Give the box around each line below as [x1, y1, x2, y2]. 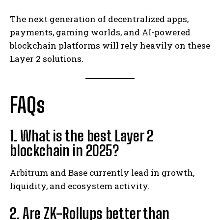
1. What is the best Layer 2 [10, 126, 153, 144]
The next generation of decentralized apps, [10, 13, 189, 25]
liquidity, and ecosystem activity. [10, 180, 150, 192]
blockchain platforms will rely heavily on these [10, 39, 210, 51]
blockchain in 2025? [10, 141, 119, 159]
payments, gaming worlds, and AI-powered [10, 26, 191, 38]
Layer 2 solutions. [10, 53, 83, 64]
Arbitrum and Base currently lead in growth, [10, 166, 194, 178]
